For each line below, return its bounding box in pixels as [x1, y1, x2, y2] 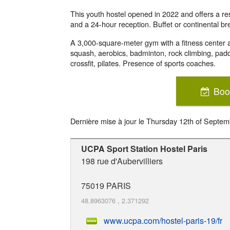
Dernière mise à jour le [70, 115, 146, 126]
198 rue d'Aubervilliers [81, 155, 163, 167]
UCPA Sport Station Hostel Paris [81, 142, 207, 155]
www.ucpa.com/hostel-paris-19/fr [104, 215, 222, 227]
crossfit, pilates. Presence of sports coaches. [70, 57, 216, 68]
